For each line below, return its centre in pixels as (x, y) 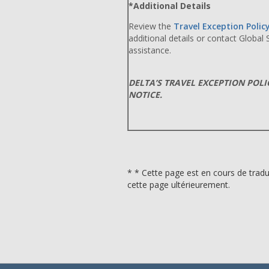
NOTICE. (145, 95)
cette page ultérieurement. (179, 185)
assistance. (150, 50)
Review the (151, 26)
